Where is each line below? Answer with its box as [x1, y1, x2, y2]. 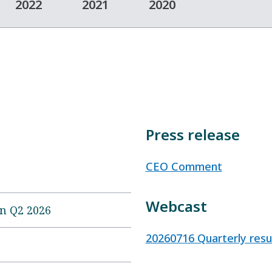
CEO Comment [145, 159, 222, 174]
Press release [145, 124, 240, 145]
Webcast [145, 196, 207, 217]
